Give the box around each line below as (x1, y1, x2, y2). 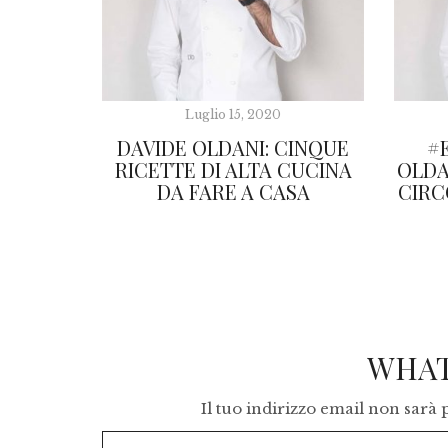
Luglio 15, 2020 (185, 107, 282, 123)
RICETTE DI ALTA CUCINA (114, 156, 352, 184)
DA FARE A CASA (156, 178, 310, 206)
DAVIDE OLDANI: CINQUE (117, 134, 350, 162)
